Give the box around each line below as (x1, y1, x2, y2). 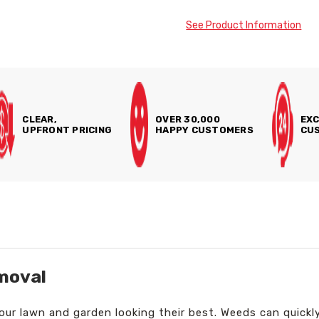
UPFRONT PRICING (22, 125, 113, 135)
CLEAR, (22, 114, 57, 125)
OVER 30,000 (155, 114, 220, 125)
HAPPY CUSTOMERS (155, 125, 253, 135)
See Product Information (186, 19, 302, 31)
